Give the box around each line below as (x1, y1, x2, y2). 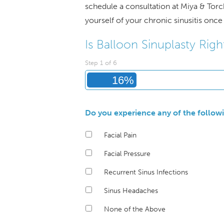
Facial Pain (103, 130, 136, 139)
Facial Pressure (103, 149, 150, 158)
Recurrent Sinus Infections (103, 167, 188, 176)
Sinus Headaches (103, 186, 158, 195)
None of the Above (103, 204, 165, 213)
